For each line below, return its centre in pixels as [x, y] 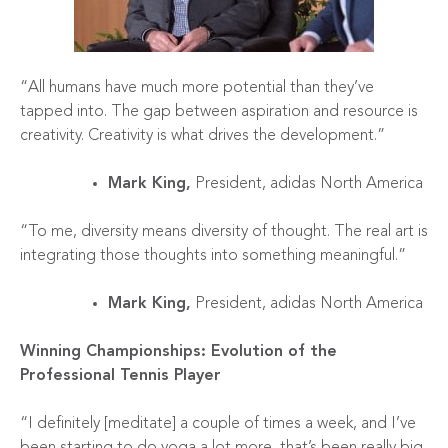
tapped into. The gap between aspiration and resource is [219, 111]
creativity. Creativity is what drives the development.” [202, 135]
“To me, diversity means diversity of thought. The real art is [224, 231]
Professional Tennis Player [120, 375]
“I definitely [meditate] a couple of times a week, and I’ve [218, 423]
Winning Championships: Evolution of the [178, 351]
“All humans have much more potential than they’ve [197, 87]
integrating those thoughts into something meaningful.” [213, 255]
